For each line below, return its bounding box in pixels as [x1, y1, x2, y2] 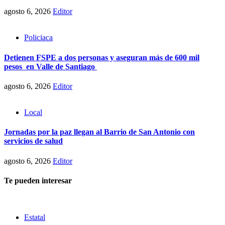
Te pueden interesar [4, 176, 72, 185]
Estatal [24, 213, 45, 222]
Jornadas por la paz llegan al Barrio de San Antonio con [4, 128, 195, 137]
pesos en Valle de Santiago [4, 62, 97, 71]
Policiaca [24, 33, 53, 42]
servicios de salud [4, 137, 63, 146]
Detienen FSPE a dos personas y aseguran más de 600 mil [4, 53, 199, 62]
